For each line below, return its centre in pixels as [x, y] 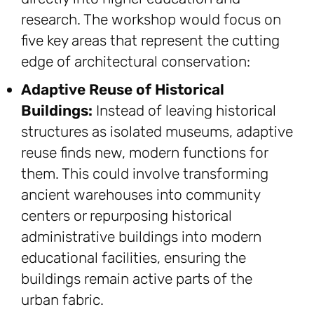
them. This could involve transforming [145, 174]
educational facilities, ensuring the [134, 258]
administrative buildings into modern [141, 237]
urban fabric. [62, 300]
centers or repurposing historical [127, 216]
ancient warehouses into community [141, 195]
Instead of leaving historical [184, 111]
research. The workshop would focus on [151, 20]
